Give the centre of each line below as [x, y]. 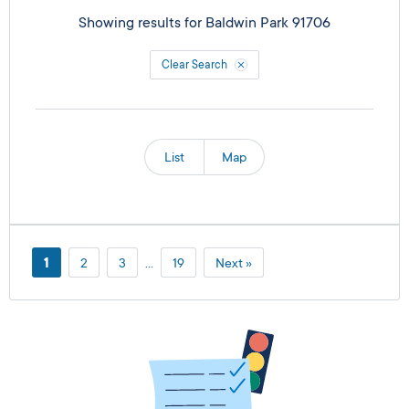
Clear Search [194, 65]
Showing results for [142, 23]
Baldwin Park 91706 [268, 23]
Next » [234, 262]
